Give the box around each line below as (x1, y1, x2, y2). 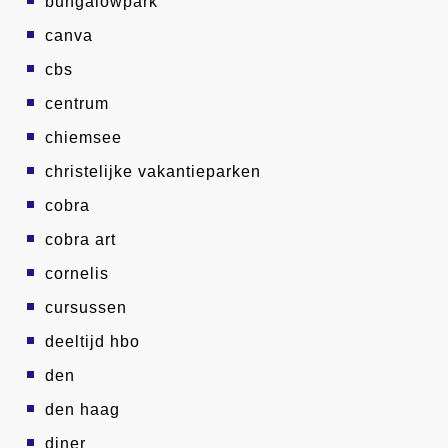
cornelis (45, 265, 109, 282)
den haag (45, 401, 120, 418)
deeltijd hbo (45, 333, 140, 350)
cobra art (45, 231, 116, 248)
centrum (45, 95, 109, 112)
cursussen (45, 299, 127, 316)
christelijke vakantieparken (45, 163, 261, 180)
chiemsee (45, 129, 122, 146)
